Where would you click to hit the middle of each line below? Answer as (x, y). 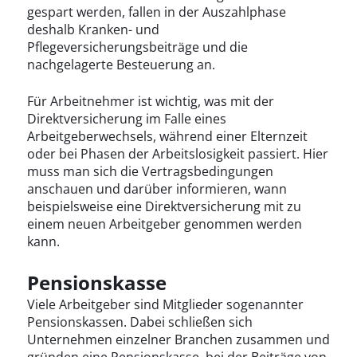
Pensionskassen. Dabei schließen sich (139, 322)
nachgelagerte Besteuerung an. (121, 65)
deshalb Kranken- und (93, 30)
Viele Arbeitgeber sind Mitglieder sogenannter (165, 305)
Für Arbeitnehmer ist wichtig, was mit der (150, 102)
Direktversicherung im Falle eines (126, 119)
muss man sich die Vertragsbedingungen (150, 172)
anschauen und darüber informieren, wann (157, 189)
